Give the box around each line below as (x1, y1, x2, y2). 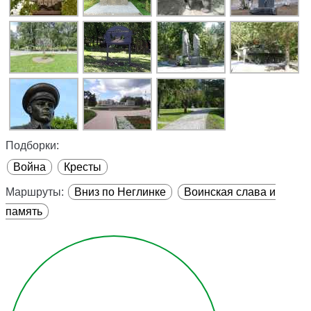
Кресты (64, 161, 101, 174)
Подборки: (6, 140, 59, 152)
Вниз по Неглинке (74, 186, 166, 199)
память (6, 205, 42, 218)
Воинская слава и (184, 186, 276, 199)
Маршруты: (6, 186, 64, 199)
